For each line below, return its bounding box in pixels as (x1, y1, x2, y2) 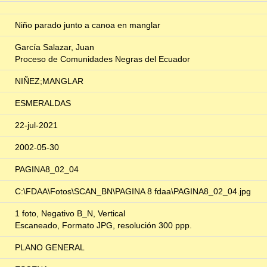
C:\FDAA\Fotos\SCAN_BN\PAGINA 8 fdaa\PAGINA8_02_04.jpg (15, 187, 251, 197)
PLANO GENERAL (15, 243, 85, 253)
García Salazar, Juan (15, 42, 94, 52)
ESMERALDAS (15, 98, 71, 108)
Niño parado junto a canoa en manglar (15, 20, 160, 30)
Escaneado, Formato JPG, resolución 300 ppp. (15, 221, 192, 231)
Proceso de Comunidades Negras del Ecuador (15, 54, 190, 64)
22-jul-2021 (15, 120, 58, 131)
